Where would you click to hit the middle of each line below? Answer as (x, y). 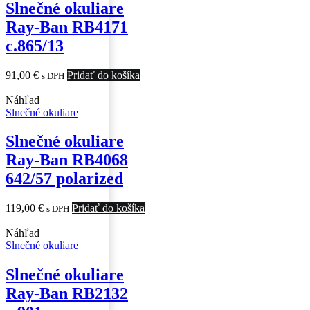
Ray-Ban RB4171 (67, 27)
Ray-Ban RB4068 (67, 160)
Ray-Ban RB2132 (67, 294)
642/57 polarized (64, 179)
